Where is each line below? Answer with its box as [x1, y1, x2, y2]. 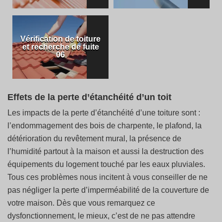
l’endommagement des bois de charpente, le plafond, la [7, 121, 202, 130]
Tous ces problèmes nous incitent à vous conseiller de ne [7, 173, 208, 181]
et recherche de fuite [22, 43, 99, 51]
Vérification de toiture [20, 35, 101, 43]
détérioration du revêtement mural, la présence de [7, 134, 181, 143]
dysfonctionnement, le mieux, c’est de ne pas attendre [7, 212, 195, 220]
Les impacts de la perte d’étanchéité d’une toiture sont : [7, 109, 200, 117]
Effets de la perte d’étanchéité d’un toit [7, 92, 171, 102]
